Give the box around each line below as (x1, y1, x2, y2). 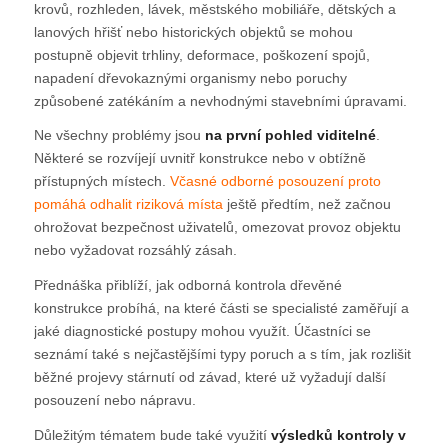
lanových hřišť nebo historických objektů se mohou (33, 23, 353, 40)
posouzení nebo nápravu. (33, 392, 196, 409)
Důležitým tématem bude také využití (33, 427, 271, 444)
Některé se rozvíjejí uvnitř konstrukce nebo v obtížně (33, 150, 366, 167)
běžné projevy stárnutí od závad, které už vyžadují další (33, 369, 386, 386)
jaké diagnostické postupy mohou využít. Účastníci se (33, 323, 371, 340)
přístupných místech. (33, 173, 170, 190)
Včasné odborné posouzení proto (169, 173, 381, 190)
